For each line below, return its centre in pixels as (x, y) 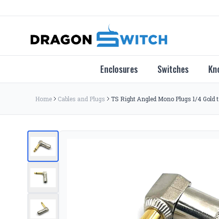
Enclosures (119, 69)
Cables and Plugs (81, 99)
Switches (173, 69)
